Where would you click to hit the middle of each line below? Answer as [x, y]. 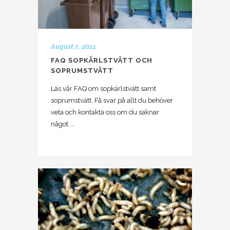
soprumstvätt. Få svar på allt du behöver [112, 100]
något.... [63, 124]
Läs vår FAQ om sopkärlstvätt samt [103, 88]
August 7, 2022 [73, 46]
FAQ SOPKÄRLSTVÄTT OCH [102, 60]
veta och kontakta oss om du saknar [105, 112]
